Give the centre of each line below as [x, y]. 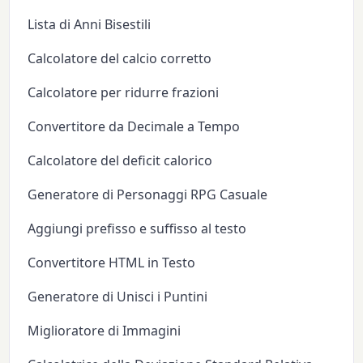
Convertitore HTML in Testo [112, 262]
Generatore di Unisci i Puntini [118, 296]
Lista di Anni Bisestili [90, 24]
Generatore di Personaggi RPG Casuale [148, 194]
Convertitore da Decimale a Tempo [134, 126]
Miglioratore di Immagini [105, 330]
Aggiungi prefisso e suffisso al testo [137, 228]
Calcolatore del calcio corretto [120, 58]
